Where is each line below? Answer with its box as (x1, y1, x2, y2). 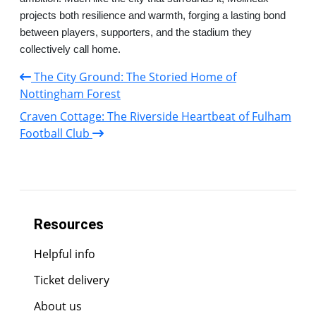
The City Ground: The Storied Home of (31, 68, 236, 85)
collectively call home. (20, 43, 121, 55)
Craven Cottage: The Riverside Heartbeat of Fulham (20, 108, 291, 124)
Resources (34, 215, 104, 233)
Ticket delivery (34, 272, 109, 288)
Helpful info (34, 246, 95, 262)
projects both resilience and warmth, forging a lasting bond (20, 9, 286, 21)
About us (34, 298, 82, 314)
